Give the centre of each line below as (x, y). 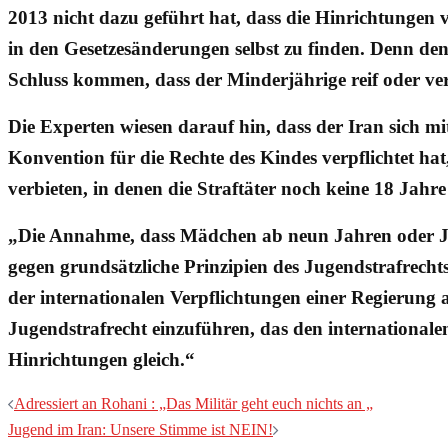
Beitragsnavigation (181, 414)
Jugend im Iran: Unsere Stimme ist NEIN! (140, 429)
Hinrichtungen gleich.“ (101, 359)
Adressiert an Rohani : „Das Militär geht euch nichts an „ (193, 403)
